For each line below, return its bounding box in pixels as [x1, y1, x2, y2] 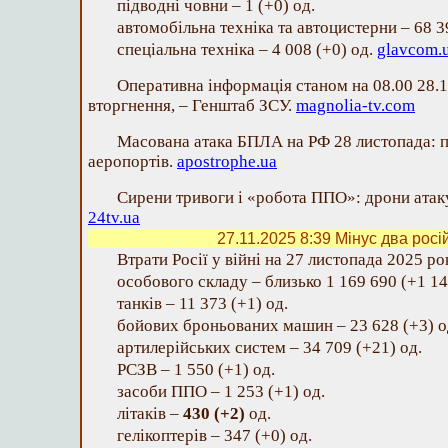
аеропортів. [88, 152, 177, 171]
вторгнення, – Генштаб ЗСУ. [88, 96, 296, 115]
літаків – [117, 404, 183, 423]
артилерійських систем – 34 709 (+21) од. [117, 338, 422, 357]
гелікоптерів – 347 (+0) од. [117, 426, 312, 445]
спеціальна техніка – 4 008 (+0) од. [117, 40, 377, 59]
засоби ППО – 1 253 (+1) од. [117, 382, 325, 401]
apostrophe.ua [177, 152, 277, 171]
